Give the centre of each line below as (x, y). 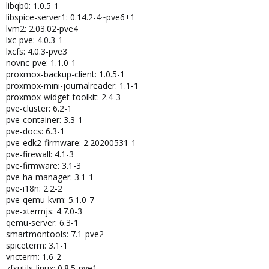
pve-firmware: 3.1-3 (44, 165)
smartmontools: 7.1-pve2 (55, 234)
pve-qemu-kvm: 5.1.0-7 (50, 200)
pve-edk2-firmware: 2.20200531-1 (71, 143)
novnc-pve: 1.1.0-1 (41, 63)
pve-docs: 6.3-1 (35, 131)
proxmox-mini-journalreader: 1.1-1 (72, 86)
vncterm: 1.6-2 (34, 257)
